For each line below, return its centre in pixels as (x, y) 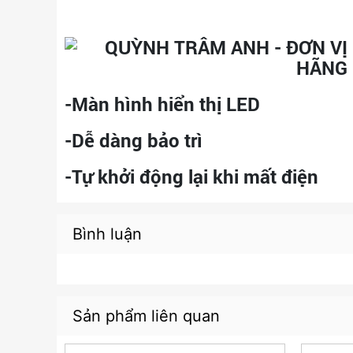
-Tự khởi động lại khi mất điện (191, 176)
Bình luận (107, 234)
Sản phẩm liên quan (146, 316)
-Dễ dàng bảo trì (136, 140)
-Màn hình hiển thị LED (165, 104)
